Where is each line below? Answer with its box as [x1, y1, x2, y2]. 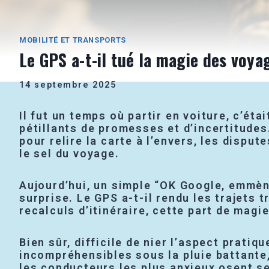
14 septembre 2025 [19, 80, 116, 91]
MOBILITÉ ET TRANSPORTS [19, 35, 126, 44]
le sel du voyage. [19, 147, 119, 160]
